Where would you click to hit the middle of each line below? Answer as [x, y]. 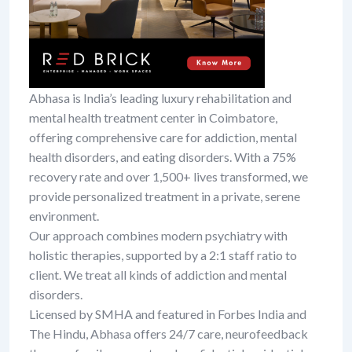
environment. [64, 216]
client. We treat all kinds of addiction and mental [158, 275]
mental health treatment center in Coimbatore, [153, 117]
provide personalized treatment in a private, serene [165, 196]
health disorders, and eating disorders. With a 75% [163, 157]
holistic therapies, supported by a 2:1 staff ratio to [163, 255]
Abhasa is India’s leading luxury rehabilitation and [160, 98]
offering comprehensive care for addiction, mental [163, 137]
